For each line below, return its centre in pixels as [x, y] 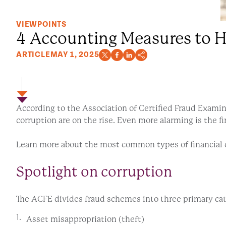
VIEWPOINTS [41, 24]
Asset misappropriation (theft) [85, 219]
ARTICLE [33, 54]
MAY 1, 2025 [75, 54]
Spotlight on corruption [96, 172]
